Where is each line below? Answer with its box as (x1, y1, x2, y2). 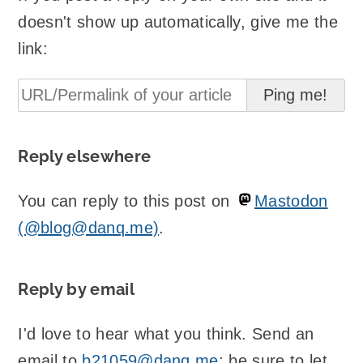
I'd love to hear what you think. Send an (18, 325, 314, 344)
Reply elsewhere (18, 146, 152, 166)
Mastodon (254, 191, 328, 210)
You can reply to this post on (18, 191, 236, 210)
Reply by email (18, 280, 135, 299)
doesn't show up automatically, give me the (18, 12, 338, 31)
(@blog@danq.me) (18, 218, 160, 237)
